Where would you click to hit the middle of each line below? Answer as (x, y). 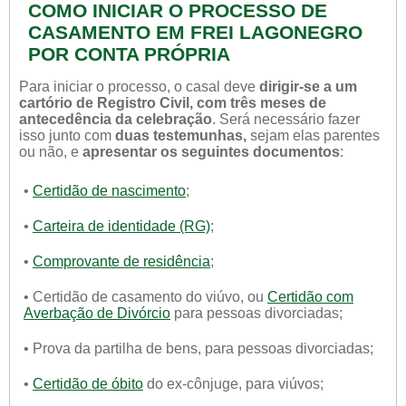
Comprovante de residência (121, 261)
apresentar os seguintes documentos (211, 152)
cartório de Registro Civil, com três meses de (173, 103)
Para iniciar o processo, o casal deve (139, 87)
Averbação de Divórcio (97, 313)
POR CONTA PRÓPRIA (129, 54)
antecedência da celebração (116, 119)
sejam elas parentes (313, 135)
